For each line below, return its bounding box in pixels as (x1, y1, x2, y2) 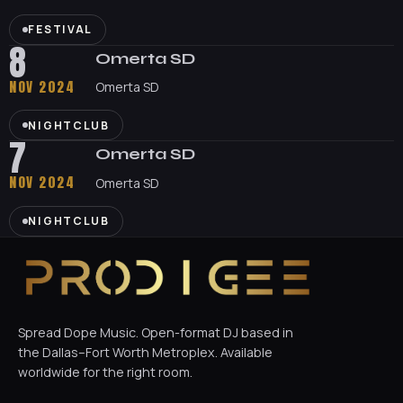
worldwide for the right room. (18, 363, 193, 381)
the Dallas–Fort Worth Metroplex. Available (18, 343, 273, 361)
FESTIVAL (28, 22, 94, 38)
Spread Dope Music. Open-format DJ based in (18, 323, 293, 341)
